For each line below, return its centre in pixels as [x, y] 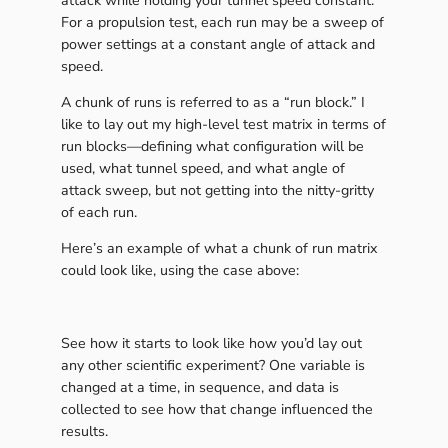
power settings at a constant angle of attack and [217, 44]
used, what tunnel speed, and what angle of [202, 169]
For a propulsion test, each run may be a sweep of [222, 22]
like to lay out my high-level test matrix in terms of [223, 125]
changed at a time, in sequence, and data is [199, 387]
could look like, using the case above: [179, 271]
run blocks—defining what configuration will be [212, 147]
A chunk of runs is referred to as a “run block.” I [212, 103]
